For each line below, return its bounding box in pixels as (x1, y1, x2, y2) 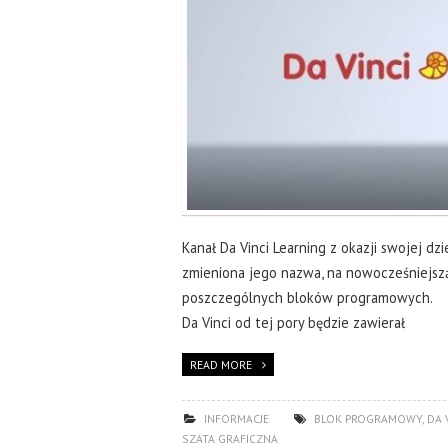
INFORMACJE (203, 411, 269, 427)
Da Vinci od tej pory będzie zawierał (182, 313, 405, 333)
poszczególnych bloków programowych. (182, 288, 433, 308)
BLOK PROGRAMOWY (313, 411, 422, 427)
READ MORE (190, 357, 252, 373)
